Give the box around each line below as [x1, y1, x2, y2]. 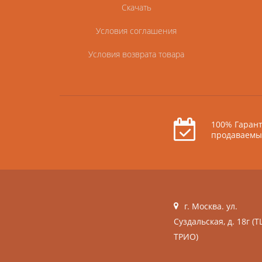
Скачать [121, 1, 151, 13]
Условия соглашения [96, 25, 177, 36]
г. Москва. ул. [184, 200, 237, 212]
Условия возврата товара [88, 48, 185, 60]
